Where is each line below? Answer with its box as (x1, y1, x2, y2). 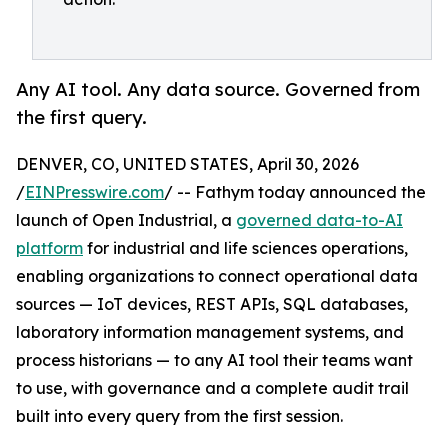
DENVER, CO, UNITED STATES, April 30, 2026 (16, 154, 359, 175)
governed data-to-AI (236, 210, 403, 231)
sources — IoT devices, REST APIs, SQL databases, (16, 294, 408, 315)
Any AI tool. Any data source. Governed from (16, 78, 420, 101)
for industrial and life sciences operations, (83, 238, 408, 259)
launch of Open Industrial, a (16, 210, 236, 231)
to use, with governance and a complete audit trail (16, 378, 409, 399)
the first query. (16, 106, 147, 129)
